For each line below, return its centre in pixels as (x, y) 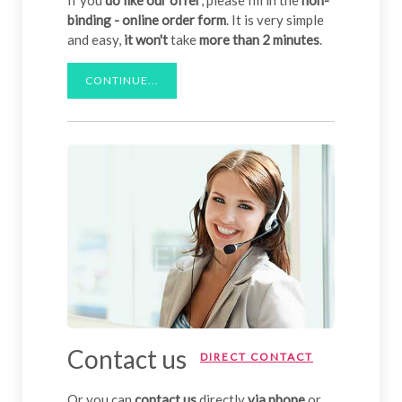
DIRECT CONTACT (257, 357)
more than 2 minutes (259, 39)
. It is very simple (275, 19)
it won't (147, 39)
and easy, (96, 39)
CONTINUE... (122, 80)
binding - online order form (147, 19)
